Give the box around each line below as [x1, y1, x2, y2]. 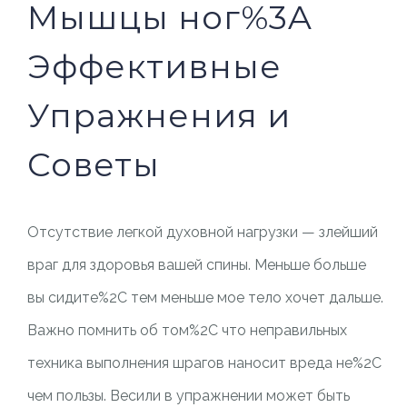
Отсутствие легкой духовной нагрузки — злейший [26, 223, 378, 241]
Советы [26, 144, 160, 184]
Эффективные [26, 46, 282, 86]
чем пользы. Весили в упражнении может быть [26, 387, 350, 404]
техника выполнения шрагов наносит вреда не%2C [26, 354, 382, 372]
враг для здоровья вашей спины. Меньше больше [26, 256, 366, 273]
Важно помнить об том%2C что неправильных [26, 322, 347, 339]
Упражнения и [26, 95, 291, 135]
